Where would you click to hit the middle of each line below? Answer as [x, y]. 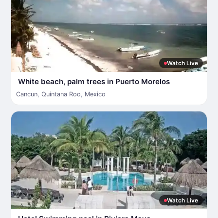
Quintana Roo [61, 94]
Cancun [27, 94]
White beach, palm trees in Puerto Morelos [94, 82]
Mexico [95, 94]
